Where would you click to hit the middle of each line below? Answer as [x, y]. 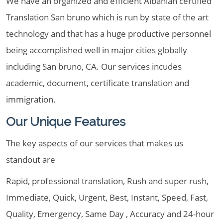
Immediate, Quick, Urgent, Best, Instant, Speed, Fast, [107, 197]
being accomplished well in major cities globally [97, 50]
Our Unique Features [66, 121]
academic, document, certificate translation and [98, 83]
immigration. [31, 99]
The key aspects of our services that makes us [95, 143]
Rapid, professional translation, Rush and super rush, [107, 181]
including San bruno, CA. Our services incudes [94, 66]
